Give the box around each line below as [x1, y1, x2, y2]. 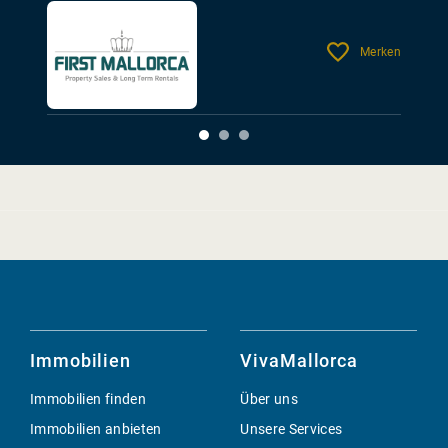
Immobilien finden [30, 390, 146, 407]
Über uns [240, 390, 299, 407]
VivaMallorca [240, 349, 359, 371]
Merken [360, 44, 401, 59]
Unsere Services [240, 420, 343, 437]
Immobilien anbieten [30, 420, 162, 437]
